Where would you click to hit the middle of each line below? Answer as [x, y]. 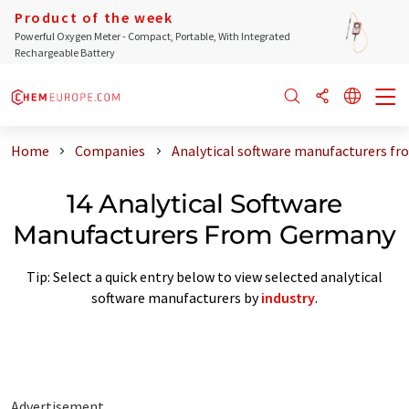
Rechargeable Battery [65, 52]
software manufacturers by [176, 297]
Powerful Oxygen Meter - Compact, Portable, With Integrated [152, 36]
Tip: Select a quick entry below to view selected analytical [204, 276]
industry [288, 297]
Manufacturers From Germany [204, 234]
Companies [110, 151]
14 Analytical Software [204, 203]
